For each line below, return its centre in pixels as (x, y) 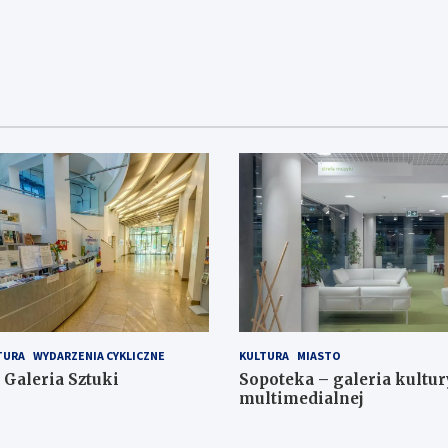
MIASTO (319, 355)
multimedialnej (301, 398)
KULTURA (264, 355)
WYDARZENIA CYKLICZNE (98, 355)
